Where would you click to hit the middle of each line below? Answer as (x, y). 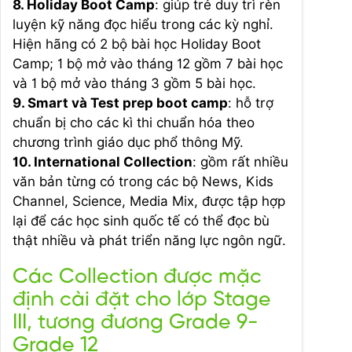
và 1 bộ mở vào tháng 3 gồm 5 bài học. (134, 83)
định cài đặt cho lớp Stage (142, 300)
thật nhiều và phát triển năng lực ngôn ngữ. (149, 240)
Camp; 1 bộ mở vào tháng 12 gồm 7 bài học (148, 64)
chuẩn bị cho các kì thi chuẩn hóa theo (134, 123)
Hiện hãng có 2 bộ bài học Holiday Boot (137, 44)
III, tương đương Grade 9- (136, 323)
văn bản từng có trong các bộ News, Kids (143, 181)
